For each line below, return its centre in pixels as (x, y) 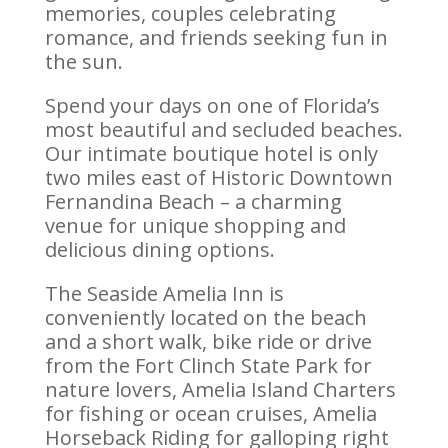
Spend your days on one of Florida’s (212, 105)
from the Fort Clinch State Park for (208, 365)
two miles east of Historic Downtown (218, 177)
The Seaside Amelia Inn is (164, 293)
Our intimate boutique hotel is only (211, 153)
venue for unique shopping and (195, 225)
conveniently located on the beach (205, 317)
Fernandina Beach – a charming (193, 201)
